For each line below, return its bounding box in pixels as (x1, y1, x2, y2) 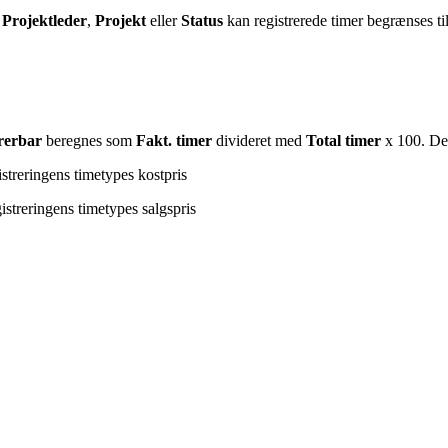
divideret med (212, 131, 306, 149)
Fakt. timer (136, 131, 212, 149)
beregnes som (42, 131, 136, 149)
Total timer (306, 131, 381, 149)
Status (177, 11, 223, 29)
